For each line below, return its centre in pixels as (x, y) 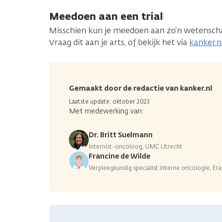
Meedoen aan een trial (106, 16)
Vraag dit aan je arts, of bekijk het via (119, 42)
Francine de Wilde (119, 156)
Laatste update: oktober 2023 (109, 101)
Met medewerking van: (106, 111)
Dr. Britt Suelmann (121, 135)
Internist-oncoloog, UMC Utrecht (136, 146)
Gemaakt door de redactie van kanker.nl (140, 88)
